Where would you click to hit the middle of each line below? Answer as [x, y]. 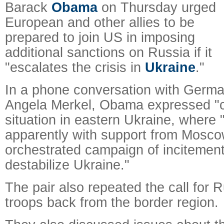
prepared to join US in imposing [100, 37]
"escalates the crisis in [75, 67]
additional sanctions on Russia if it [108, 52]
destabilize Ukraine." [67, 165]
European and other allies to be [100, 22]
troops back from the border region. [112, 202]
